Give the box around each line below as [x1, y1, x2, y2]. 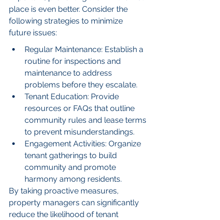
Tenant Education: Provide [25, 92, 121, 102]
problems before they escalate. [25, 80, 137, 90]
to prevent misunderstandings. [25, 127, 135, 137]
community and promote [25, 163, 118, 172]
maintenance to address [25, 68, 114, 78]
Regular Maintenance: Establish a [25, 45, 145, 55]
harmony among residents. [25, 174, 122, 184]
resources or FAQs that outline [25, 104, 137, 113]
